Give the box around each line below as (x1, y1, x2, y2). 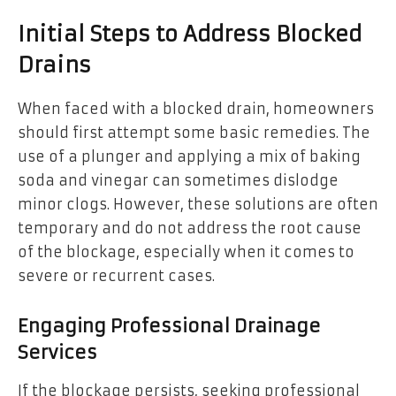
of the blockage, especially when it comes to (18, 243, 354, 262)
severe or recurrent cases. (18, 267, 215, 286)
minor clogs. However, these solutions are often (18, 195, 378, 214)
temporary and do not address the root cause (18, 219, 362, 238)
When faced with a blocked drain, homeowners (18, 100, 374, 118)
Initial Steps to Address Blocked (18, 21, 362, 49)
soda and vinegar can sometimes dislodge (18, 171, 339, 190)
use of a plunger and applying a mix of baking (18, 148, 361, 166)
